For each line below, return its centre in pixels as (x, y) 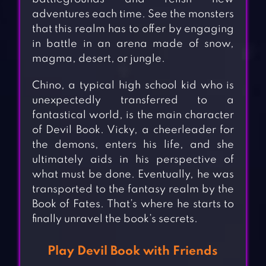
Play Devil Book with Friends (133, 252)
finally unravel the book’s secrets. (115, 219)
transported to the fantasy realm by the (133, 190)
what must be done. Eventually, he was (133, 175)
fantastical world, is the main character (133, 115)
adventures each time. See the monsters (133, 15)
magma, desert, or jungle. (98, 59)
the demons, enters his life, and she (133, 145)
